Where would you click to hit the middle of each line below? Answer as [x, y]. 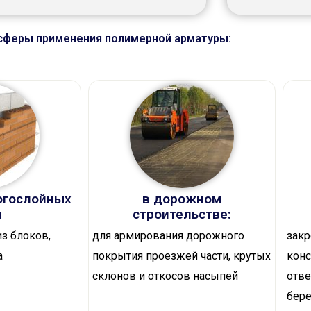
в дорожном [182, 199]
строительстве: [182, 215]
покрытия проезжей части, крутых [182, 256]
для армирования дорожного [168, 236]
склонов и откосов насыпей [165, 276]
